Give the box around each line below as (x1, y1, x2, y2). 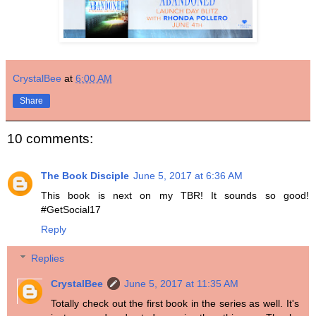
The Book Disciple (41, 169, 129, 181)
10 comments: (7, 131, 93, 147)
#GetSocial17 (41, 203, 101, 215)
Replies (31, 253, 65, 265)
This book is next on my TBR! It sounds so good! (41, 189, 309, 201)
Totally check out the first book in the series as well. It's (51, 298, 299, 310)
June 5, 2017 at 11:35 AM (124, 278, 239, 290)
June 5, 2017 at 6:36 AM (133, 169, 243, 181)
